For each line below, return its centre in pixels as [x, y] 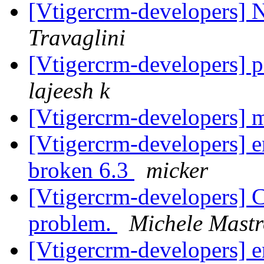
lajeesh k [69, 91]
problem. [73, 223]
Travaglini [77, 38]
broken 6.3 [81, 170]
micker [177, 170]
